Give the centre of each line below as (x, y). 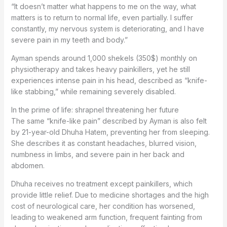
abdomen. (28, 166)
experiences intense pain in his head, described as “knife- (109, 81)
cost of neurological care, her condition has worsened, (103, 206)
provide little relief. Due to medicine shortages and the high (110, 195)
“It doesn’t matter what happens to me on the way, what (103, 7)
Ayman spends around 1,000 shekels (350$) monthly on (104, 58)
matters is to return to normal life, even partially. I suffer (102, 18)
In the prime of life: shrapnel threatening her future (95, 110)
